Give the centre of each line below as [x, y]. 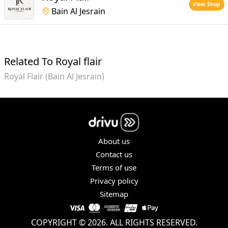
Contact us [114, 154]
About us [114, 141]
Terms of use [114, 167]
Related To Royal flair [53, 61]
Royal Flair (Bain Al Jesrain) [54, 76]
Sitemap [114, 194]
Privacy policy [114, 180]
